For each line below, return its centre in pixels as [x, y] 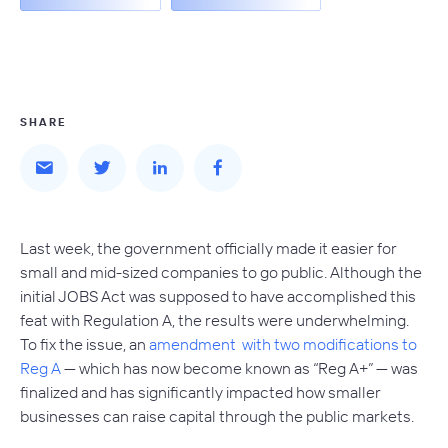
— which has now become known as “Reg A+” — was [239, 368]
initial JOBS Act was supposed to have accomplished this [218, 296]
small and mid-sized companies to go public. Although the [221, 272]
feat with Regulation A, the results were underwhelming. [214, 320]
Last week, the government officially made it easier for [208, 248]
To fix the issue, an [84, 344]
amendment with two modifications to [283, 344]
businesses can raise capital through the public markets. [217, 416]
